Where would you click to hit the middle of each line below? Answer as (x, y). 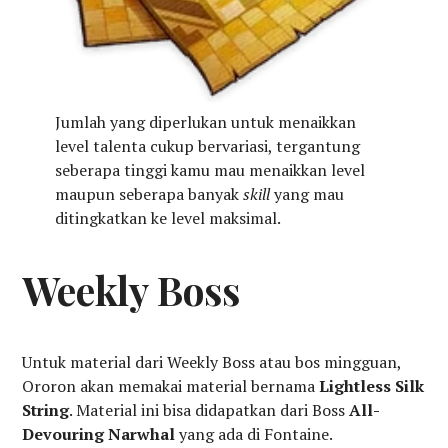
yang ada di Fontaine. (254, 434)
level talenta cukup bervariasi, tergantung (207, 146)
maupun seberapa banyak (148, 194)
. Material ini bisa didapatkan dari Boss (209, 410)
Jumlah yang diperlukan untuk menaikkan (205, 122)
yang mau (308, 194)
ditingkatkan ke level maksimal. (167, 218)
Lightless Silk (372, 386)
